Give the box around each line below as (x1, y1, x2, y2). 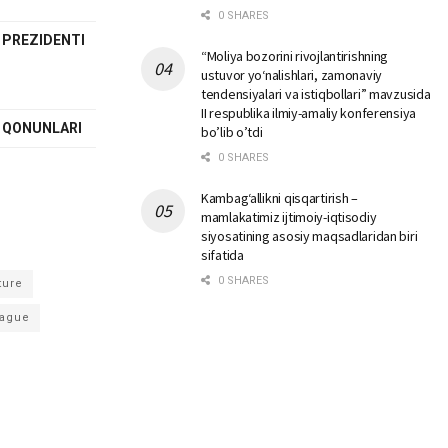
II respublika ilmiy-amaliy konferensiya (201, 104, 417, 122)
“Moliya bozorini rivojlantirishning (201, 47, 389, 65)
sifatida (201, 246, 244, 264)
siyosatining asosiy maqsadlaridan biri (201, 227, 418, 245)
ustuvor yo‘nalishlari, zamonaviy (201, 66, 383, 84)
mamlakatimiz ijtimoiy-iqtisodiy (201, 208, 377, 226)
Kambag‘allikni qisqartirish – (201, 189, 358, 207)
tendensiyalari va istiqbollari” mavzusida (201, 85, 431, 103)
